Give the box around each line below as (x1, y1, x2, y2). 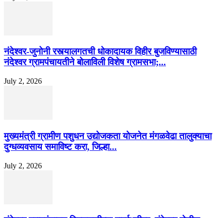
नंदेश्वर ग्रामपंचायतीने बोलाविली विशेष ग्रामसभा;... (4, 57, 166, 68)
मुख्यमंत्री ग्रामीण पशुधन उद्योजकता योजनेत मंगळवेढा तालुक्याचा (4, 130, 212, 141)
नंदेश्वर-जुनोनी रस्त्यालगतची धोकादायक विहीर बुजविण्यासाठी (4, 46, 197, 57)
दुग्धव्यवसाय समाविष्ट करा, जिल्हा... (4, 141, 117, 152)
